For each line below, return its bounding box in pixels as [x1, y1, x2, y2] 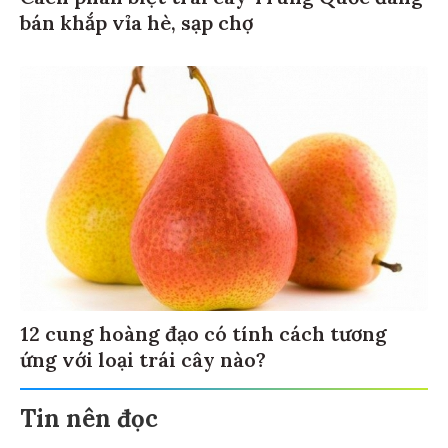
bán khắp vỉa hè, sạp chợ [20, 13, 253, 39]
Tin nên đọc [20, 406, 158, 438]
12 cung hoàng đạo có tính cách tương [20, 324, 387, 350]
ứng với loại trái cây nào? [20, 350, 266, 376]
